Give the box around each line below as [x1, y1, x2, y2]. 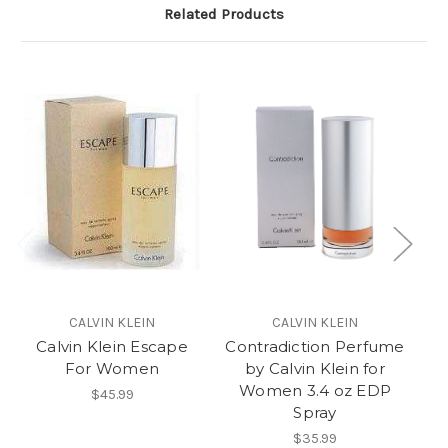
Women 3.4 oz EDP [239, 381, 391, 401]
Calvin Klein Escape [36, 337, 188, 357]
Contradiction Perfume [225, 337, 405, 357]
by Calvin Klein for [245, 359, 385, 379]
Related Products [164, 5, 284, 24]
